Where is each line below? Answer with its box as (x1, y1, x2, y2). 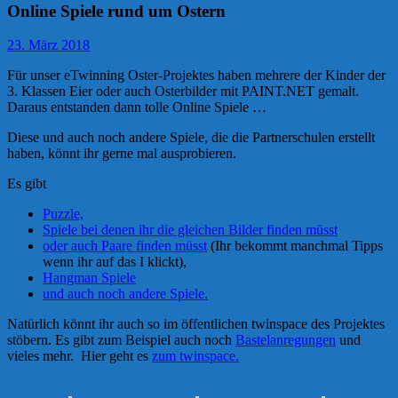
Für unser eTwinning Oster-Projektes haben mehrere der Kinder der (7, 68, 386, 84)
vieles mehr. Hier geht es (7, 348, 152, 364)
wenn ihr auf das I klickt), (43, 254, 187, 270)
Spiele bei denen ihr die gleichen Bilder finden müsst (43, 222, 338, 238)
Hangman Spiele (43, 270, 136, 286)
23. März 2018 (7, 37, 90, 53)
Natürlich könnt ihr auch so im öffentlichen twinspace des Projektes (7, 316, 385, 332)
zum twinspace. (152, 348, 239, 364)
